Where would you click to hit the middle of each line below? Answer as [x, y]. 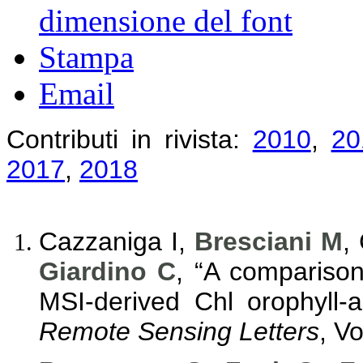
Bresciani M [268, 241]
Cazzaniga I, [117, 241]
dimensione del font [166, 20]
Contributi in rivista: [130, 139]
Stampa [86, 57]
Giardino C [108, 271]
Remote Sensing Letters [179, 331]
